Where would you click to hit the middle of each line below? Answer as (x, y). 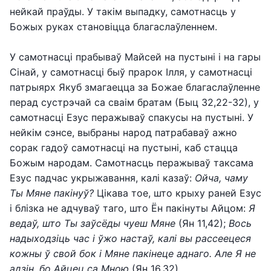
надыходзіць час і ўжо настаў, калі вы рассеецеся (130, 238)
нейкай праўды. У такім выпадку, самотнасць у (123, 11)
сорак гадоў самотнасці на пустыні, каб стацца (124, 148)
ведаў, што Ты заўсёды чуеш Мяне (93, 223)
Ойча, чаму (221, 178)
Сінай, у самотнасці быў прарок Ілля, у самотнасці (131, 72)
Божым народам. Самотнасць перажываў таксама (132, 163)
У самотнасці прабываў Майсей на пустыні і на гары (135, 57)
